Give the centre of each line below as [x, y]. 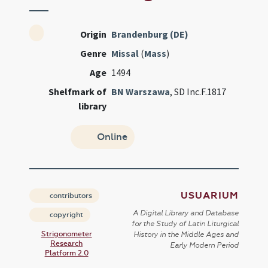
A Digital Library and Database [185, 213]
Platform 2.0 [66, 253]
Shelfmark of [78, 92]
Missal [125, 53]
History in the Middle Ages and [186, 234]
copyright [66, 215]
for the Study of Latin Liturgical [185, 224]
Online [111, 137]
